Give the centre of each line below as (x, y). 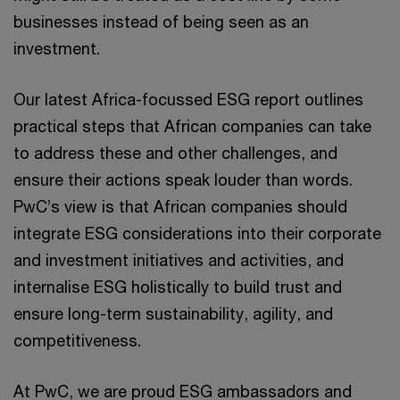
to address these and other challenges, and (175, 153)
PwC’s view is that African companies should (180, 206)
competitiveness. (77, 340)
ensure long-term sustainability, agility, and (173, 313)
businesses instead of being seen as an (161, 21)
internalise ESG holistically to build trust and (178, 287)
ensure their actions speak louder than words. (183, 179)
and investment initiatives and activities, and (179, 260)
